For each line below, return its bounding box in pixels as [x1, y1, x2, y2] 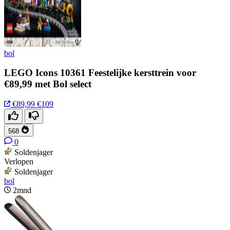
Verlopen [4, 157, 33, 166]
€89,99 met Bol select [4, 79, 91, 90]
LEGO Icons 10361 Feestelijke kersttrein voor [4, 67, 196, 79]
